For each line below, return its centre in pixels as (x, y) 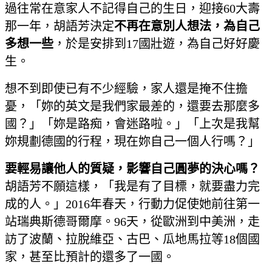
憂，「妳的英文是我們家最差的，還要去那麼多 (132, 106)
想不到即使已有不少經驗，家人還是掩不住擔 (126, 88)
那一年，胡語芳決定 (59, 26)
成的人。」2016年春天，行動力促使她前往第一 (132, 204)
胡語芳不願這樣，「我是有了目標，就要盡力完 (132, 186)
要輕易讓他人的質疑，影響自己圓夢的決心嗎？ (132, 168)
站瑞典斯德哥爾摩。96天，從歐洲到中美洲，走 (132, 221)
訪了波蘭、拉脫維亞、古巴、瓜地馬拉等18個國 (132, 239)
